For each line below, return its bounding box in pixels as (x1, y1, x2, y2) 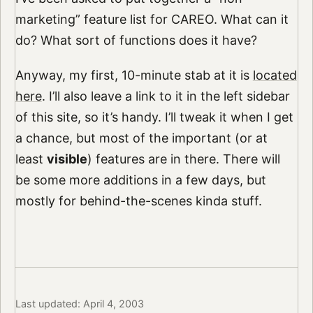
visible (46, 151, 87, 166)
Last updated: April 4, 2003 (15, 297, 144, 310)
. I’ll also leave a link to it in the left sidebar (41, 88, 290, 103)
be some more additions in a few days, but (15, 172, 266, 187)
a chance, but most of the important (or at (15, 130, 268, 145)
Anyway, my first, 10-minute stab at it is (15, 67, 253, 82)
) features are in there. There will (87, 151, 280, 166)
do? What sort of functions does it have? (15, 33, 257, 48)
